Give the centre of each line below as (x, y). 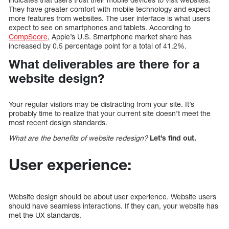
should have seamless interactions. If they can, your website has (113, 206)
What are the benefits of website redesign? (78, 138)
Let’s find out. (173, 138)
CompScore (28, 36)
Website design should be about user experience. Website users (112, 197)
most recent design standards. (58, 123)
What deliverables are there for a (104, 64)
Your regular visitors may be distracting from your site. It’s (101, 104)
